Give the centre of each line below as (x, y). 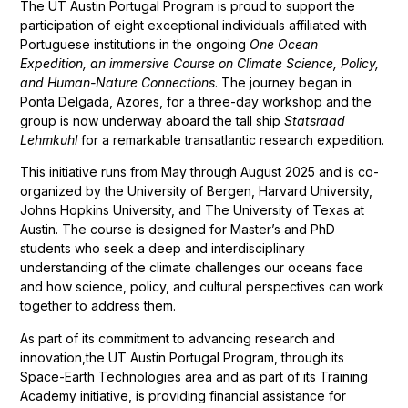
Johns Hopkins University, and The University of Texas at (193, 210)
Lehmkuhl (49, 139)
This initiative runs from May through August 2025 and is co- (200, 172)
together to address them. (98, 306)
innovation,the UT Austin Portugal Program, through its (183, 357)
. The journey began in (284, 82)
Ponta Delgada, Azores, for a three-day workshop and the (196, 101)
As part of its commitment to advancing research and (178, 338)
